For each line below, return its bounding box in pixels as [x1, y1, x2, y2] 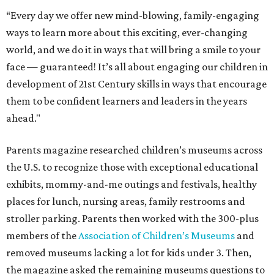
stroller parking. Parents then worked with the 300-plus [6, 212, 259, 224]
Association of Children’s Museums [78, 229, 235, 242]
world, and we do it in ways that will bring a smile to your [6, 43, 261, 56]
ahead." [6, 112, 40, 124]
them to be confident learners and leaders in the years [6, 95, 247, 107]
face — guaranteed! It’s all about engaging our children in [6, 61, 268, 73]
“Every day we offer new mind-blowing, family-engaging [6, 9, 259, 21]
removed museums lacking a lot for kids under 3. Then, [6, 246, 251, 259]
